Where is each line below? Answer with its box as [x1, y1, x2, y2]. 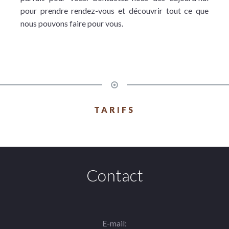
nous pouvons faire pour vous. [20, 18, 123, 28]
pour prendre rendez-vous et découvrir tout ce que [20, 6, 209, 15]
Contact [86, 165, 143, 185]
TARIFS [94, 105, 135, 114]
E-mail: [102, 218, 127, 228]
